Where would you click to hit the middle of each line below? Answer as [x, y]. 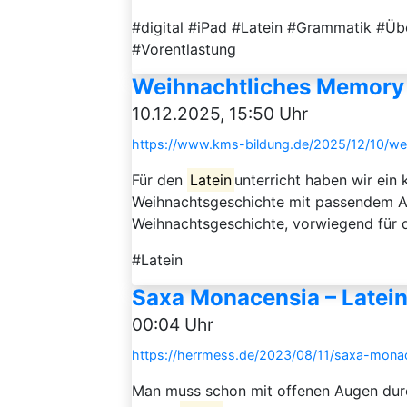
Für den [159, 180]
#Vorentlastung [184, 49]
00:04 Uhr [173, 324]
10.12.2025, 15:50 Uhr [220, 114]
